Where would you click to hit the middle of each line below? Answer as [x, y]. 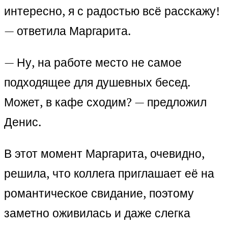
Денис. [23, 122]
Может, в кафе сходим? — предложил [105, 102]
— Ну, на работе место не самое [93, 63]
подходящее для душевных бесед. [97, 82]
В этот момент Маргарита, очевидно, [104, 154]
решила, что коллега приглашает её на [109, 174]
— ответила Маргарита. [67, 31]
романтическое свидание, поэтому [99, 193]
